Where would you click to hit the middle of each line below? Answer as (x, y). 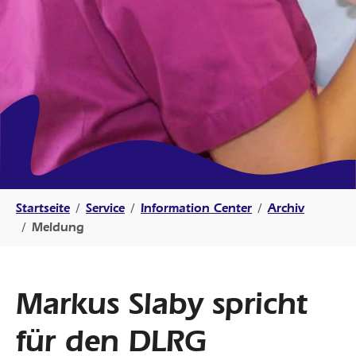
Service (105, 207)
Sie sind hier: (52, 197)
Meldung (58, 226)
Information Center (196, 207)
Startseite (43, 207)
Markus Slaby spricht (162, 303)
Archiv (286, 207)
